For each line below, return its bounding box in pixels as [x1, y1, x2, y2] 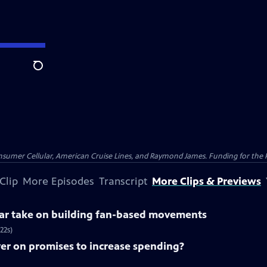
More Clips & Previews [152, 175, 261, 188]
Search [33, 66, 62, 78]
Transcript [99, 175, 147, 188]
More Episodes [23, 175, 94, 188]
